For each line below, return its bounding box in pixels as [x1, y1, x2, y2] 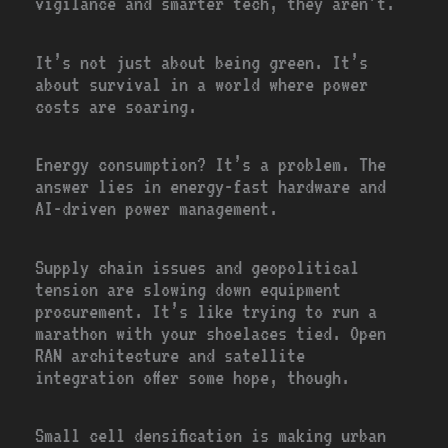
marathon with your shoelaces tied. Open [35, 321, 387, 345]
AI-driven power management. [35, 197, 279, 221]
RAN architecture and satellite [35, 343, 306, 367]
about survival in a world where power [35, 72, 369, 96]
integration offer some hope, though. [35, 365, 351, 389]
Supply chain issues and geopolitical [35, 255, 360, 279]
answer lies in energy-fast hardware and [35, 175, 387, 199]
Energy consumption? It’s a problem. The [35, 153, 387, 177]
